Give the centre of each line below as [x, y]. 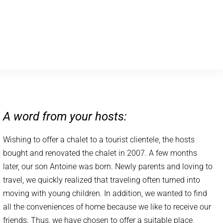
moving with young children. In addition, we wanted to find [105, 193]
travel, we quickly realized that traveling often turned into [102, 180]
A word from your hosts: [65, 116]
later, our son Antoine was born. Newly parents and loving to [108, 167]
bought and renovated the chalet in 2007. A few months [100, 153]
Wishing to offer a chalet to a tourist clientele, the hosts [99, 140]
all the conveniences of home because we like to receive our [107, 207]
